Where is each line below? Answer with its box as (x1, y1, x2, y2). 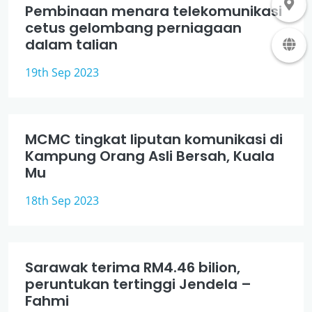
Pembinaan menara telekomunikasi (25, 1, 282, 21)
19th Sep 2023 (25, 65, 99, 80)
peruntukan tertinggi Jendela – (25, 274, 251, 294)
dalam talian (25, 35, 118, 54)
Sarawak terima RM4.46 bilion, (25, 258, 240, 277)
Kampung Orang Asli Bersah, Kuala (25, 146, 274, 166)
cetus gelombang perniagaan (25, 18, 242, 38)
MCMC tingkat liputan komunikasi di (25, 130, 283, 149)
